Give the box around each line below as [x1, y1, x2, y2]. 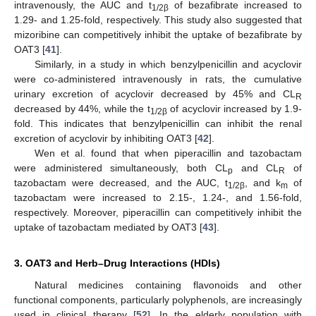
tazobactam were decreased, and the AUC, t [14, 176, 229, 188]
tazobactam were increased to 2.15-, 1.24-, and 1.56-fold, [14, 191, 302, 203]
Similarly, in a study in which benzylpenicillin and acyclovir [34, 58, 302, 70]
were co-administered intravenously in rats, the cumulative [14, 73, 302, 85]
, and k [245, 176, 281, 188]
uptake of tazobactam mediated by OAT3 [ [14, 221, 202, 233]
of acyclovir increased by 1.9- [166, 102, 302, 114]
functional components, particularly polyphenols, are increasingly [14, 293, 302, 305]
